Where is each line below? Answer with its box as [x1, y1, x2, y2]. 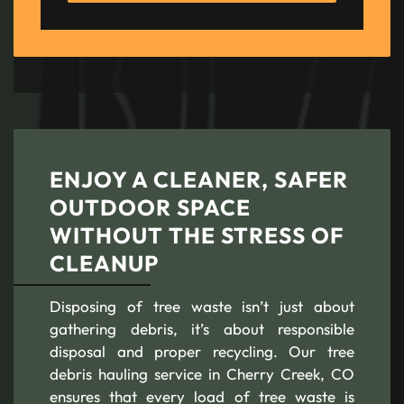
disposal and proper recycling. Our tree [50, 342, 354, 361]
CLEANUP [50, 249, 159, 277]
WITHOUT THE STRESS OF [50, 221, 344, 249]
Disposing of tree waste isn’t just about [50, 297, 354, 316]
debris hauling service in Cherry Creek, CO [50, 364, 354, 383]
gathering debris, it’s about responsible [50, 319, 354, 338]
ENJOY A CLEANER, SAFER [50, 165, 348, 193]
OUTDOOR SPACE [50, 193, 251, 221]
